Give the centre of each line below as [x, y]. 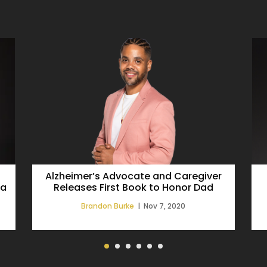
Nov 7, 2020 [165, 206]
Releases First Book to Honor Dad [133, 187]
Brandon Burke [108, 206]
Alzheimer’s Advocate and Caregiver [133, 176]
